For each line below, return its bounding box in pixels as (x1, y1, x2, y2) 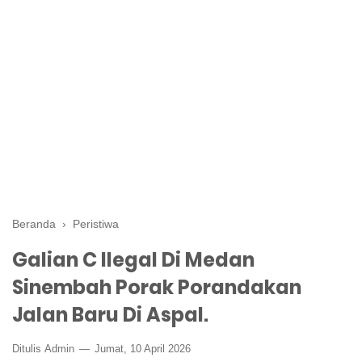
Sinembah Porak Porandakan (12, 274, 301, 301)
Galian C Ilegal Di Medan (12, 246, 255, 273)
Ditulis (12, 343, 44, 355)
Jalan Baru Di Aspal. (12, 301, 208, 328)
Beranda (12, 217, 56, 230)
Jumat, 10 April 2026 (91, 343, 191, 355)
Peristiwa (73, 217, 119, 230)
